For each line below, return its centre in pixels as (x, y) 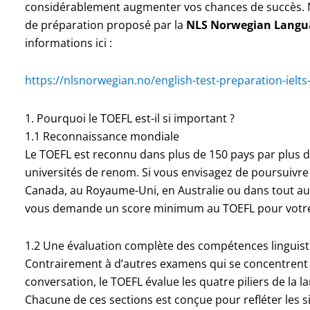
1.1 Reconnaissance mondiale (102, 136)
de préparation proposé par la (105, 25)
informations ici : (68, 43)
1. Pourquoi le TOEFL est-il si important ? (129, 118)
